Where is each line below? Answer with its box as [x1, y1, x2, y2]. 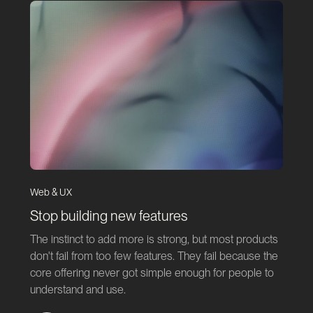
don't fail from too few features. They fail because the [29, 249, 278, 263]
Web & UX [29, 186, 72, 198]
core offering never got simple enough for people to [29, 265, 274, 279]
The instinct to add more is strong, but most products [29, 232, 278, 246]
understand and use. [29, 282, 126, 296]
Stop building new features [29, 207, 187, 224]
